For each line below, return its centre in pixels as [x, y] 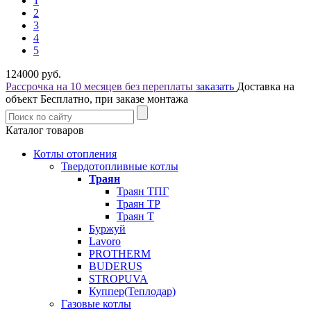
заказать [216, 86]
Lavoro [105, 241]
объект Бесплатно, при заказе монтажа [97, 99]
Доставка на [266, 86]
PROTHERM [120, 254]
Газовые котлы [96, 304]
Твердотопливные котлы [120, 166]
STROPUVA [118, 279]
